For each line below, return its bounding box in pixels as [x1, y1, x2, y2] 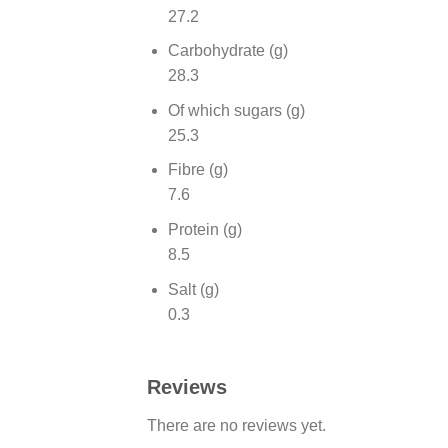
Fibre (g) [167, 161, 228, 179]
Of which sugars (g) [167, 101, 305, 119]
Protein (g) [167, 220, 242, 238]
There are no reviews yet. [147, 417, 326, 435]
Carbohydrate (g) [167, 42, 288, 60]
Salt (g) [167, 280, 219, 298]
